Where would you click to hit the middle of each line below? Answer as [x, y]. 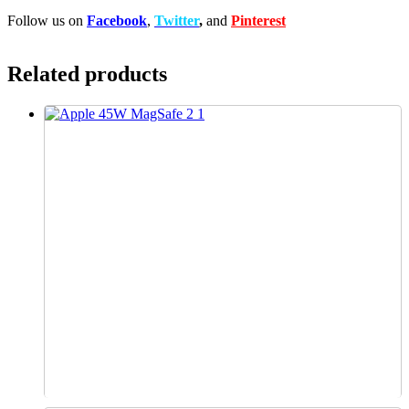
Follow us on [47, 20]
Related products [87, 73]
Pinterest [258, 20]
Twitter [177, 20]
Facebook [117, 20]
